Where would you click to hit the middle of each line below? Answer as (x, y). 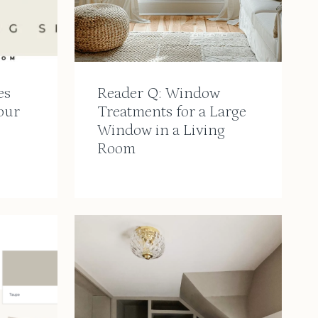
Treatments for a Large (171, 112)
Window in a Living (161, 131)
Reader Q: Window (158, 94)
